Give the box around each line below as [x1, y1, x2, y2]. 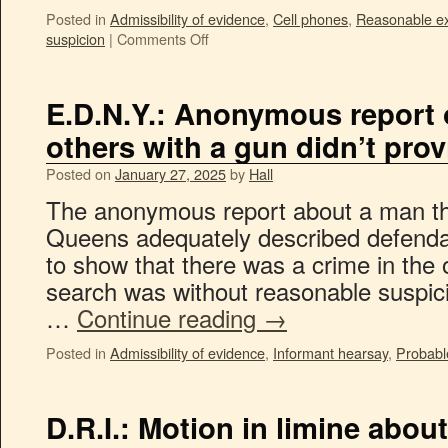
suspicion [46, 28, 105, 49]
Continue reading [77, 300, 263, 335]
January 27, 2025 [115, 163, 226, 184]
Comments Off [117, 28, 209, 49]
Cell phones [273, 8, 348, 29]
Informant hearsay [273, 342, 388, 363]
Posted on [46, 163, 111, 184]
